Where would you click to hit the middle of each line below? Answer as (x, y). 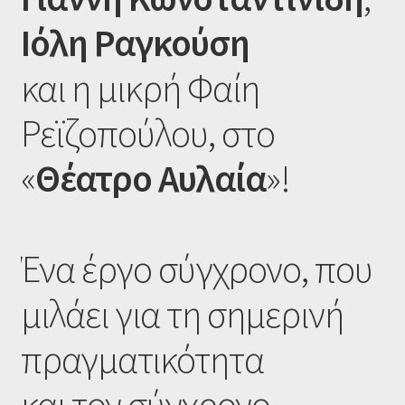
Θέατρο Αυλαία (150, 178)
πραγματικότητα (142, 358)
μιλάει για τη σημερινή (182, 313)
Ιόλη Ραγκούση (135, 42)
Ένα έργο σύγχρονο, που (196, 268)
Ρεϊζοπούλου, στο (147, 132)
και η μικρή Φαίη (140, 87)
